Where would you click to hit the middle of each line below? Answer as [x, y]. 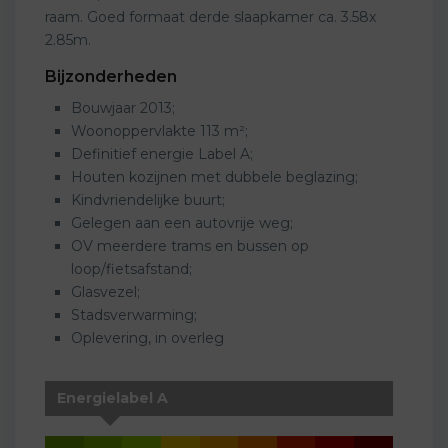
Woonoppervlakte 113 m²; [159, 130]
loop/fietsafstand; [131, 268]
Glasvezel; [105, 291]
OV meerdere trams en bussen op [190, 245]
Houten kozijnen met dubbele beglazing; [214, 176]
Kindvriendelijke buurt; [148, 199]
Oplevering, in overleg [147, 337]
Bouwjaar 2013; [123, 107]
